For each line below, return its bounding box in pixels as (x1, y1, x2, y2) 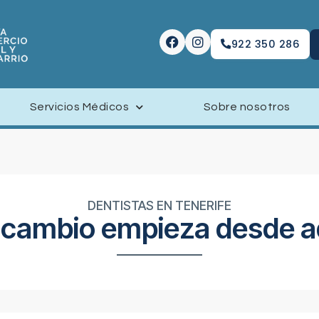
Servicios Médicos (29, 101, 130, 113)
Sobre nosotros (203, 101, 291, 113)
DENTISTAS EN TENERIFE (88, 197, 231, 213)
